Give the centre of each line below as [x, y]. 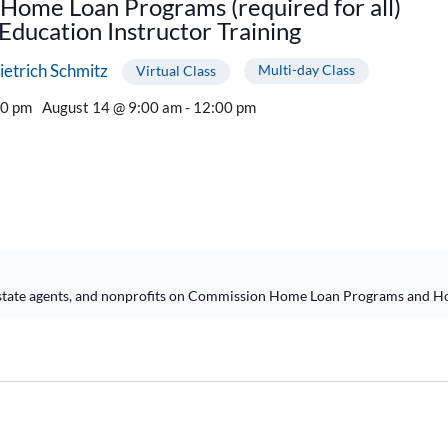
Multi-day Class [306, 69]
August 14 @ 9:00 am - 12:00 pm [148, 106]
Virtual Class [175, 70]
